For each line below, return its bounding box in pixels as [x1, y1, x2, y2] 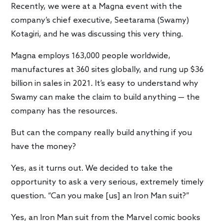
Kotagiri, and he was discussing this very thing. [11, 29, 184, 39]
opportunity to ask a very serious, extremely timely [11, 177, 204, 187]
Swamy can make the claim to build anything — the [11, 92, 200, 102]
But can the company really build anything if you [11, 128, 192, 138]
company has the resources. [11, 106, 118, 116]
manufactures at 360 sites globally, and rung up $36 [11, 65, 204, 74]
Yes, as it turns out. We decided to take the [11, 163, 173, 173]
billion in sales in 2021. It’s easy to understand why [11, 78, 199, 88]
